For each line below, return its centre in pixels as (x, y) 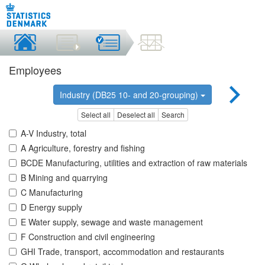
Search (173, 115)
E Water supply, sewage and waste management (112, 222)
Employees (35, 70)
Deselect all (136, 115)
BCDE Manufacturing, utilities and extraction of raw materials (134, 163)
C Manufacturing (52, 193)
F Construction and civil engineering (88, 237)
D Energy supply (51, 207)
